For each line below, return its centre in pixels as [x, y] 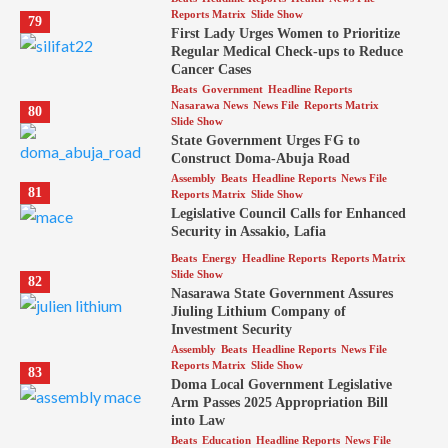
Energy [219, 257]
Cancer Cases [210, 69]
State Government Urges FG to [265, 140]
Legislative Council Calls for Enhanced [288, 213]
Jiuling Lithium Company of [258, 311]
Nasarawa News [209, 104]
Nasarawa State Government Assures [281, 293]
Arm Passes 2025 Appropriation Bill [279, 402]
